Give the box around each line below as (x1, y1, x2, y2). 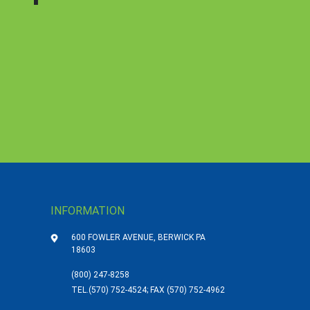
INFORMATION (51, 204, 125, 217)
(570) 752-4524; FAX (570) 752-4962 (89, 285, 225, 295)
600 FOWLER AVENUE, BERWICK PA (71, 232, 206, 242)
